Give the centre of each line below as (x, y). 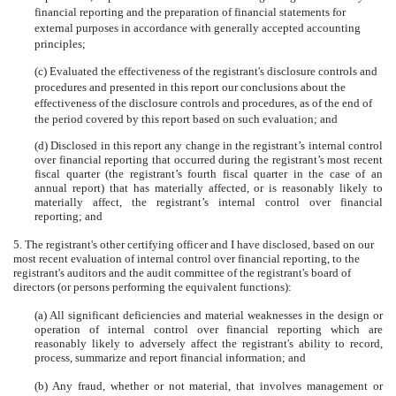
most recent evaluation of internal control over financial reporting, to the (187, 259)
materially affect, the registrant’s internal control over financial (209, 202)
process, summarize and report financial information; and (170, 358)
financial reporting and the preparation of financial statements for (190, 12)
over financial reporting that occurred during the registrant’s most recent (209, 160)
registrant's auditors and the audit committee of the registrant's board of (182, 273)
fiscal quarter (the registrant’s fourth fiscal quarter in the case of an (209, 174)
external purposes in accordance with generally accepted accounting (198, 28)
